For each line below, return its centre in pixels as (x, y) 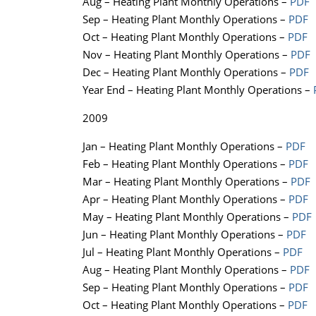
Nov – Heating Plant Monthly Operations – (187, 55)
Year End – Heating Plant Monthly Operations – (198, 90)
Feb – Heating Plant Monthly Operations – (186, 164)
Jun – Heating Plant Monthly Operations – (184, 235)
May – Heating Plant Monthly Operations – (187, 217)
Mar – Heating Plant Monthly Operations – (187, 182)
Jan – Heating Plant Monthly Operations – (184, 146)
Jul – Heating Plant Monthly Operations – (183, 252)
